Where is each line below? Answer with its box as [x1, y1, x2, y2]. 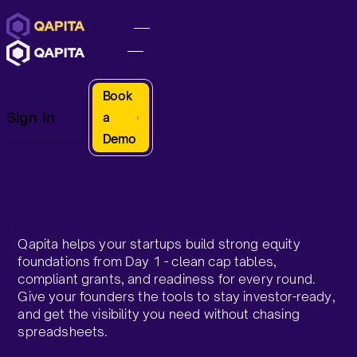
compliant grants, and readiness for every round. [18, 271, 316, 287]
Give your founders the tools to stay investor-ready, [18, 288, 335, 304]
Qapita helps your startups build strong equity [18, 236, 300, 252]
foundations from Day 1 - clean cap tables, [18, 253, 277, 269]
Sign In [6, 108, 56, 126]
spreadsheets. [18, 324, 108, 339]
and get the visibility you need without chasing [18, 306, 300, 322]
